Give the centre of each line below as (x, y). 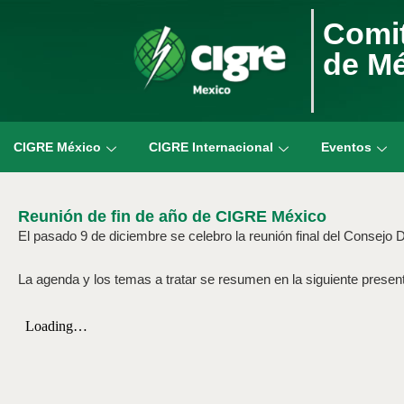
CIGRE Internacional (211, 147)
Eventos (346, 147)
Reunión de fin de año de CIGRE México (172, 217)
